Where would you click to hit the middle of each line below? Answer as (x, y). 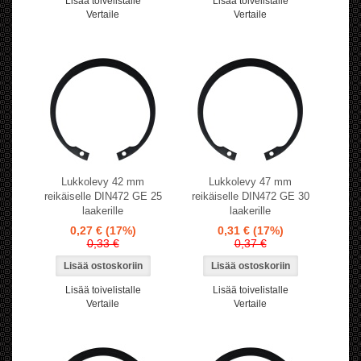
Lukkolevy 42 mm (103, 182)
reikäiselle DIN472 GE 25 (103, 197)
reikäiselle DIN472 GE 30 (250, 197)
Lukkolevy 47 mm (250, 182)
